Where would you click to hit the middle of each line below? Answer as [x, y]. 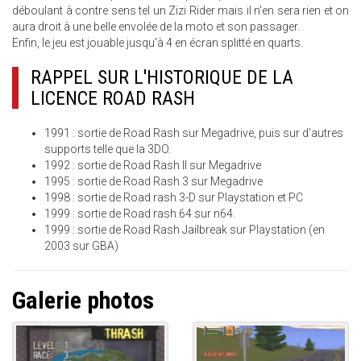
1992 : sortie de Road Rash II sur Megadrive [154, 165]
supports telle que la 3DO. [109, 149]
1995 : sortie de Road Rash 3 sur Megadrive [155, 181]
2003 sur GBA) [81, 246]
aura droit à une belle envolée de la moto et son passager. [157, 27]
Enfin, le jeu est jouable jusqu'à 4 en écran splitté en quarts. [158, 43]
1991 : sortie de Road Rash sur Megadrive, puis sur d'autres [194, 133]
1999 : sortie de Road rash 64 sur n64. [141, 214]
